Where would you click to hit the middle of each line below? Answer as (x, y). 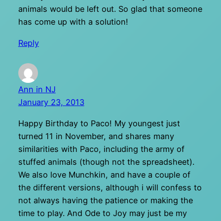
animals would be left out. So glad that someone (110, 9)
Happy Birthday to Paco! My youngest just (99, 123)
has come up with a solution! (73, 22)
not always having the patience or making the (105, 200)
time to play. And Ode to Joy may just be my (102, 213)
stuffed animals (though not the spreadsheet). (106, 162)
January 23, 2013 (51, 102)
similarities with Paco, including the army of (101, 149)
